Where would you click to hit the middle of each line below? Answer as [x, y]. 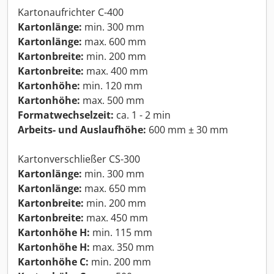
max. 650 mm [114, 189]
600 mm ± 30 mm [187, 130]
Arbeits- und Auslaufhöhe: [82, 130]
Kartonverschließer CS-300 [79, 159]
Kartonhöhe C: [53, 262]
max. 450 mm [116, 218]
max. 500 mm [112, 101]
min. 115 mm [121, 233]
